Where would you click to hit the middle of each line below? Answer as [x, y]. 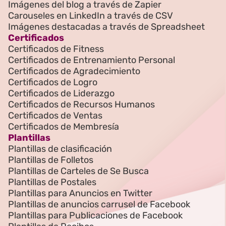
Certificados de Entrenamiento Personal [92, 60]
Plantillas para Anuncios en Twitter [80, 193]
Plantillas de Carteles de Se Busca [78, 171]
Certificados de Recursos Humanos [81, 105]
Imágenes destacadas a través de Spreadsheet [106, 27]
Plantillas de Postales [52, 182]
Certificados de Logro [53, 82]
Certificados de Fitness [56, 49]
